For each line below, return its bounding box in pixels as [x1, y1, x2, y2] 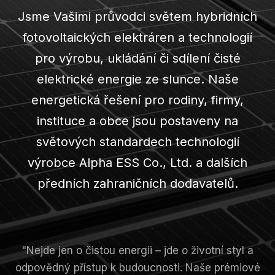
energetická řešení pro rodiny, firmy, [31, 92, 244, 107]
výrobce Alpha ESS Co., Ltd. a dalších [28, 155, 247, 170]
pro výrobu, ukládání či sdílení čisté [34, 50, 241, 66]
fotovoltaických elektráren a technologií [23, 29, 252, 45]
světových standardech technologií [36, 134, 239, 149]
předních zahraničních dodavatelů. [37, 176, 238, 191]
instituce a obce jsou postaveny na [37, 113, 238, 128]
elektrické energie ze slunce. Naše [36, 71, 239, 87]
